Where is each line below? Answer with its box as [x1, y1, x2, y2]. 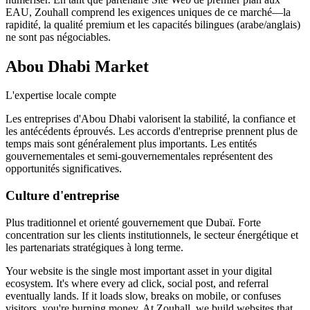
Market [91, 57, 149, 75]
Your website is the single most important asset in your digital [6, 264, 272, 277]
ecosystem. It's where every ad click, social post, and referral [6, 277, 268, 289]
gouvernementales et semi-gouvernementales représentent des [6, 150, 273, 163]
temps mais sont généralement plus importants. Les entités [6, 138, 257, 150]
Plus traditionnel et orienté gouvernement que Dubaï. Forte [6, 216, 261, 228]
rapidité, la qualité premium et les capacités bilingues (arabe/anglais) [6, 18, 300, 30]
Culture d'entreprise [6, 188, 119, 203]
